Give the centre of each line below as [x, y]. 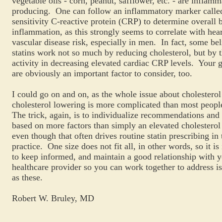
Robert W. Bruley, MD [53, 198]
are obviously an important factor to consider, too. [102, 73]
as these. [27, 177]
